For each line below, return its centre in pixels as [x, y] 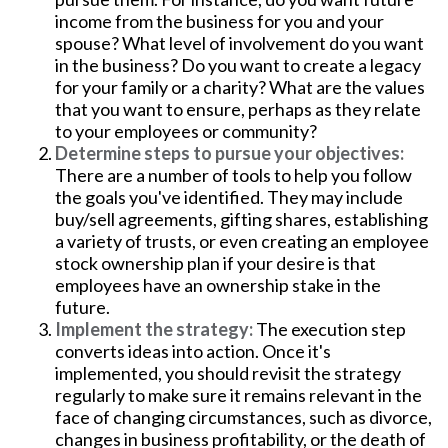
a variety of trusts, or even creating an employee [242, 241]
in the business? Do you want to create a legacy [238, 65]
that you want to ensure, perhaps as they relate [238, 109]
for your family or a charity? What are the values [240, 87]
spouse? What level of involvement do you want [239, 43]
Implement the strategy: [154, 329]
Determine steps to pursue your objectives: [229, 153]
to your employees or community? [186, 131]
